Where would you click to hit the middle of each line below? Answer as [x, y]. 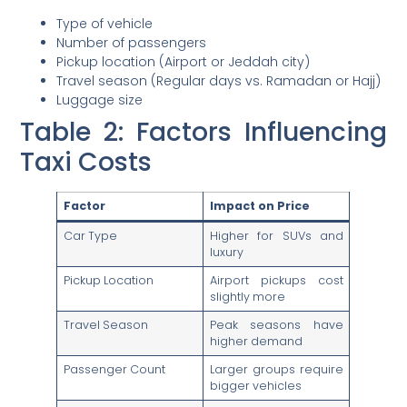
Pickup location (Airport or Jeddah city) [184, 62]
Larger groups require [277, 370]
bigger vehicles [255, 386]
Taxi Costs [86, 163]
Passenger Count [114, 370]
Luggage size [100, 100]
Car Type [90, 236]
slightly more [247, 297]
